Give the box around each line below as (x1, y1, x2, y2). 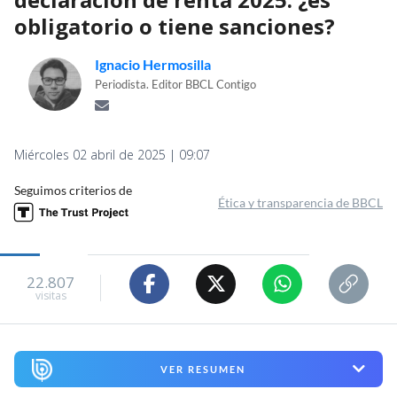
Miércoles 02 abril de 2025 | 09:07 (14, 145, 210, 163)
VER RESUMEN (160, 362, 245, 375)
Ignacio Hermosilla (95, 55, 211, 73)
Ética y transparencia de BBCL (218, 194, 383, 210)
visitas (35, 288, 66, 304)
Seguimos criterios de (14, 182, 132, 198)
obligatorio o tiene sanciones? (14, 11, 335, 41)
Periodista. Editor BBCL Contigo (95, 76, 256, 91)
